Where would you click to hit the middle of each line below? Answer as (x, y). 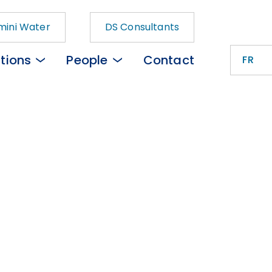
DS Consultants (142, 27)
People (87, 60)
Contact (168, 60)
